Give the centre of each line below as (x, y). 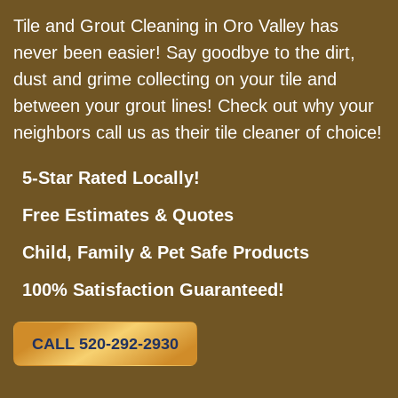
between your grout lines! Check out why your (194, 106)
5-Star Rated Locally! (111, 178)
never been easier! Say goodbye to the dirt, (184, 52)
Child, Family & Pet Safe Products (166, 252)
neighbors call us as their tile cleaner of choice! (198, 132)
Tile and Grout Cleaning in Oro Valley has (176, 26)
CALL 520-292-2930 (105, 344)
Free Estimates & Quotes (128, 215)
